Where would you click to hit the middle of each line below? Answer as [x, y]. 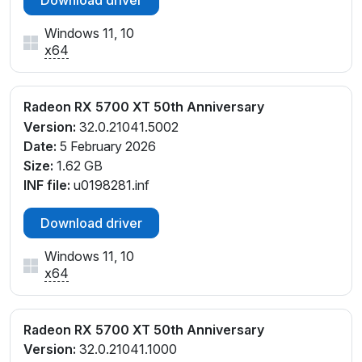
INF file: [47, 185]
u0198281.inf [110, 185]
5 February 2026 [106, 146]
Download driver [91, 223]
